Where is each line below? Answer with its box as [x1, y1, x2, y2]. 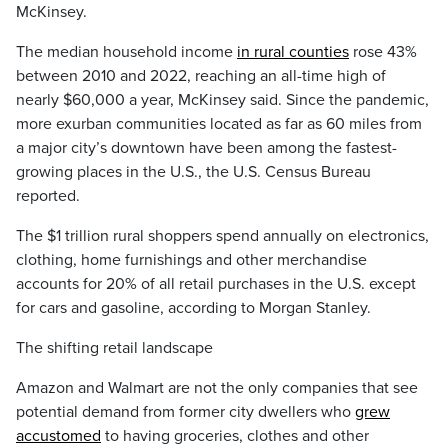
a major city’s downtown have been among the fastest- [16, 138, 397, 158]
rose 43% [349, 42, 417, 62]
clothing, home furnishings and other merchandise [16, 250, 367, 270]
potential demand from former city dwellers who [16, 402, 355, 422]
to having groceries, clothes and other [101, 426, 369, 446]
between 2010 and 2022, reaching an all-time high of [16, 66, 386, 86]
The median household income [16, 42, 237, 62]
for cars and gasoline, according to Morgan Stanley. [16, 298, 371, 318]
